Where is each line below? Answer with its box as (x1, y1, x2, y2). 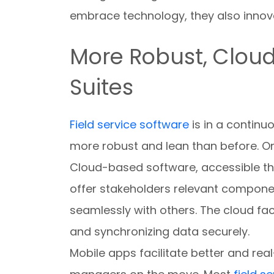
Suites (70, 72, 133, 102)
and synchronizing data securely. (70, 224, 250, 239)
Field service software (70, 117, 189, 132)
